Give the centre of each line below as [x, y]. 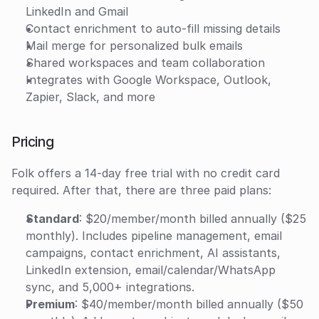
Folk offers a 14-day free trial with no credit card [146, 173]
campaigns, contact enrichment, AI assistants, [153, 253]
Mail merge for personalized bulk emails [134, 46]
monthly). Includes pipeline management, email [154, 236]
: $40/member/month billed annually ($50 [189, 304]
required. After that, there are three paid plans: [141, 190]
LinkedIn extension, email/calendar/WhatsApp [151, 270]
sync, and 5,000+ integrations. [110, 287]
